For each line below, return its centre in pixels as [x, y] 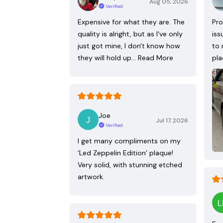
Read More [156, 58]
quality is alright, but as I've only [130, 34]
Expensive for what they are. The [131, 22]
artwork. [91, 177]
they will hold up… [107, 58]
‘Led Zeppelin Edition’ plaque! [125, 153]
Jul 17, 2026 [172, 121]
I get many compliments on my [129, 141]
